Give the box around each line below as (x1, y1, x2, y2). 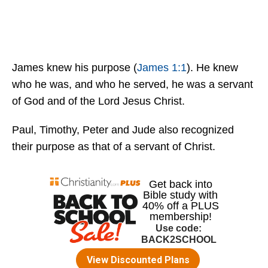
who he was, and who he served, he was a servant (12, 78, 253, 90)
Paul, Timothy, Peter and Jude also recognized (12, 124, 234, 136)
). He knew (187, 62, 238, 74)
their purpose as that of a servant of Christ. (12, 141, 215, 153)
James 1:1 (137, 62, 187, 74)
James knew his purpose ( (12, 62, 137, 74)
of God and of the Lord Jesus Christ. (12, 95, 185, 107)
